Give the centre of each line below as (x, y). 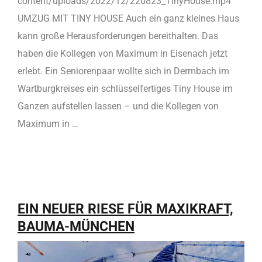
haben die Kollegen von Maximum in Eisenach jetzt (123, 54)
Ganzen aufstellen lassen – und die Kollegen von (118, 106)
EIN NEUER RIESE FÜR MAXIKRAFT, (125, 209)
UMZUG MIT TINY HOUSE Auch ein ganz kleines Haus (128, 19)
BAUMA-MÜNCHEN (76, 227)
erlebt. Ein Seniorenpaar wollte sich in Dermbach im (123, 71)
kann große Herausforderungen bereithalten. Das (118, 36)
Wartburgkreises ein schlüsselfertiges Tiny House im (125, 89)
